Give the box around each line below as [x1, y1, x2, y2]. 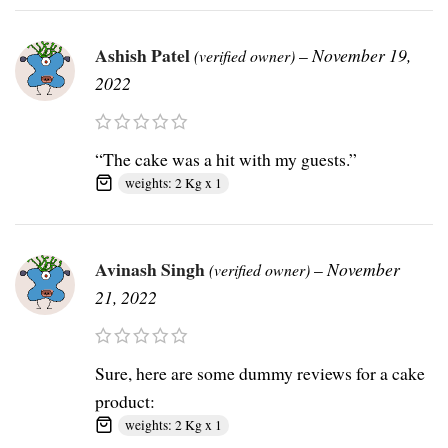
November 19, [312, 43, 411, 68]
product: [95, 389, 155, 414]
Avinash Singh [95, 256, 209, 283]
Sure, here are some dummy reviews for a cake [95, 361, 425, 386]
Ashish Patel [95, 42, 194, 69]
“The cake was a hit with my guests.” [95, 147, 357, 172]
